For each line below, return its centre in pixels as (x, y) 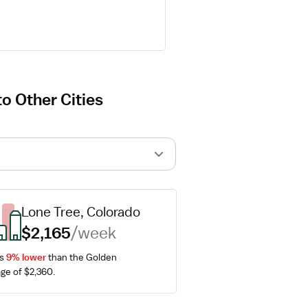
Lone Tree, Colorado (80, 212)
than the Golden (81, 257)
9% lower (26, 257)
